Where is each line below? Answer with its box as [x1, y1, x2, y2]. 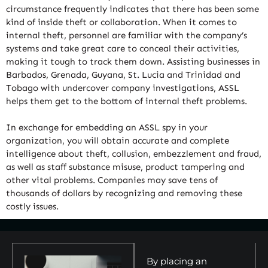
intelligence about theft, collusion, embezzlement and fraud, [6, 148, 261, 159]
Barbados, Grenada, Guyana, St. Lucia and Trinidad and [6, 69, 240, 80]
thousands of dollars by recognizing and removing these [6, 187, 242, 199]
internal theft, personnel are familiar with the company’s [6, 29, 247, 41]
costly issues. [6, 200, 59, 212]
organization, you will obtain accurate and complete [6, 135, 229, 146]
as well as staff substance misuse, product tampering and [6, 161, 245, 172]
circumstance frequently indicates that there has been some [6, 3, 259, 14]
